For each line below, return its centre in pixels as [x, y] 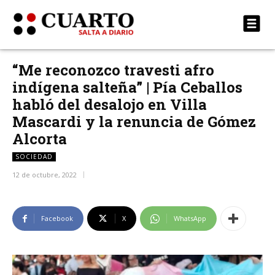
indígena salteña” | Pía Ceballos [127, 87]
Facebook [57, 219]
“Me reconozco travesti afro [113, 70]
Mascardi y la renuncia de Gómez [134, 122]
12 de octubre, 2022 [45, 175]
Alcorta [40, 139]
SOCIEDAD [34, 157]
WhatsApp [190, 219]
